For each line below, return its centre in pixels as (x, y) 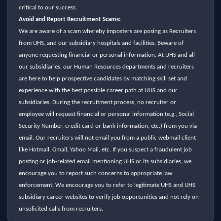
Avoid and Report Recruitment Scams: (70, 19)
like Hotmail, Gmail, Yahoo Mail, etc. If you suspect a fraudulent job (105, 149)
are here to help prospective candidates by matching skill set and (103, 78)
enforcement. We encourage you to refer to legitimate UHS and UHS (107, 185)
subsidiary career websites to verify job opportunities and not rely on (109, 197)
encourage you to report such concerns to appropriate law (95, 173)
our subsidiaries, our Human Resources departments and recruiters (106, 67)
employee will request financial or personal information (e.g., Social (106, 114)
